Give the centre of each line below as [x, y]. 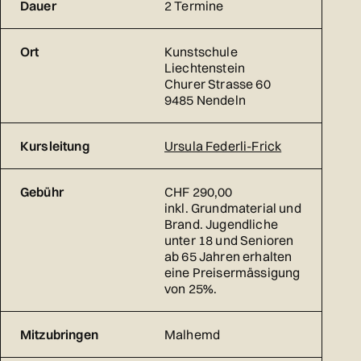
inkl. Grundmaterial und [233, 208]
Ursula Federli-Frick [223, 146]
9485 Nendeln [205, 100]
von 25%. [191, 289]
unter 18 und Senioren [229, 241]
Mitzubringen [59, 335]
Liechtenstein [205, 68]
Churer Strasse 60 [218, 84]
